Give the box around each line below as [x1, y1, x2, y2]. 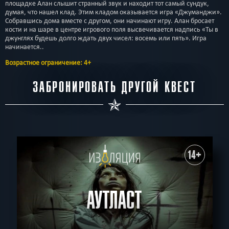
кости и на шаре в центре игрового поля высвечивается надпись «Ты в [5, 25, 218, 34]
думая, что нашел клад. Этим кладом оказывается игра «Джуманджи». [5, 7, 222, 16]
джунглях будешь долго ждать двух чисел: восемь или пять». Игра [5, 33, 207, 42]
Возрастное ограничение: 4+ [5, 58, 91, 67]
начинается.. [5, 42, 44, 51]
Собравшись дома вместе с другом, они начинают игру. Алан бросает [5, 16, 214, 25]
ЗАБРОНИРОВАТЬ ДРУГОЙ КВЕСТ [33, 78, 196, 96]
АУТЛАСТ [87, 187, 142, 216]
